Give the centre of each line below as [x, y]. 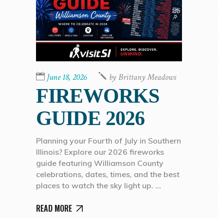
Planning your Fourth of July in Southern [109, 140]
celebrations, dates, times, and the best [108, 174]
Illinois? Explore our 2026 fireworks [100, 152]
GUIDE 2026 [91, 118]
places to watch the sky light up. [96, 185]
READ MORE [54, 209]
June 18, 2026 [67, 77]
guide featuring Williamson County [100, 163]
